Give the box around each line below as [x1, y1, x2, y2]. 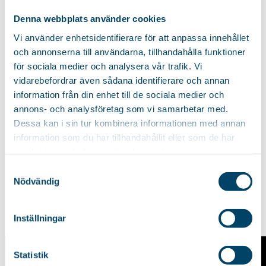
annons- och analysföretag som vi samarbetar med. [14, 103, 228, 114]
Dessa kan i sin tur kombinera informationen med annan [14, 118, 246, 128]
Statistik [14, 249, 48, 260]
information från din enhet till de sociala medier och [14, 89, 224, 100]
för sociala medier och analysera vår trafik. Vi [14, 61, 202, 71]
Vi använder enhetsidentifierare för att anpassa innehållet [14, 32, 249, 43]
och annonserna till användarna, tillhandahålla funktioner [14, 46, 246, 57]
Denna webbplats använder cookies [14, 13, 166, 24]
